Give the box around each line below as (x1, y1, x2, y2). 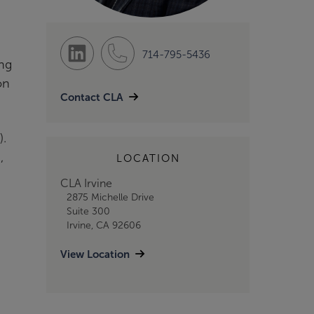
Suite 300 (66, 206, 110, 217)
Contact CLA (60, 91, 123, 104)
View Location (60, 248, 130, 260)
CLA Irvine (60, 177, 112, 189)
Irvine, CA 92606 (66, 220, 141, 231)
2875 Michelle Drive (66, 192, 154, 203)
